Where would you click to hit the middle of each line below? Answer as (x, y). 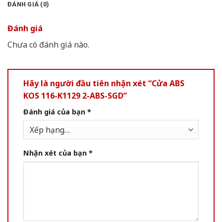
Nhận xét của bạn (56, 153)
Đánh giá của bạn (55, 111)
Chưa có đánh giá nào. (48, 44)
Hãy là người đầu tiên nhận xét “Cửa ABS (104, 83)
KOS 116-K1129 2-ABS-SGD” (75, 95)
